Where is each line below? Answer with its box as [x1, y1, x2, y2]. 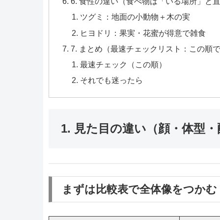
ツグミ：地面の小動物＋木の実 [80, 12, 191, 22]
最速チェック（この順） [80, 60, 167, 69]
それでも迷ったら [80, 76, 143, 85]
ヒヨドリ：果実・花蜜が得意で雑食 [80, 28, 206, 37]
